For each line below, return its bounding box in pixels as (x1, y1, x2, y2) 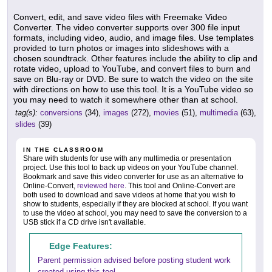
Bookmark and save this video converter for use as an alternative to (23, 172, 243, 181)
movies (154, 107, 179, 117)
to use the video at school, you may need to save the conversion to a (23, 208, 247, 217)
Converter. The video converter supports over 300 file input (13, 22, 240, 32)
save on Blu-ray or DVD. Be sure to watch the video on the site (13, 73, 253, 84)
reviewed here (77, 181, 124, 190)
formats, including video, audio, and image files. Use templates (13, 32, 254, 42)
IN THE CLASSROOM (23, 146, 104, 153)
